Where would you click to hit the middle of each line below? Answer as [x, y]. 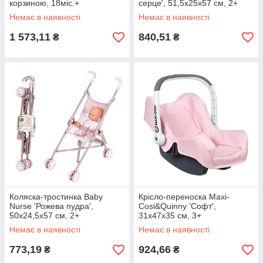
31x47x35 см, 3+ [170, 215]
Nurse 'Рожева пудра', [51, 206]
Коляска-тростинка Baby [56, 197]
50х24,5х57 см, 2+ [44, 215]
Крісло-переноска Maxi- [184, 197]
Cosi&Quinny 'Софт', [177, 206]
